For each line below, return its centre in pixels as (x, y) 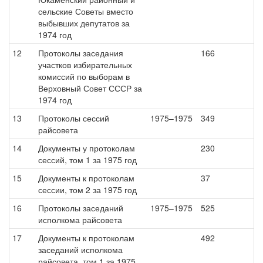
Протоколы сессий (74, 118)
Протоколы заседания (81, 53)
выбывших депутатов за (84, 23)
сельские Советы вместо (86, 11)
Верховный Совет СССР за (90, 88)
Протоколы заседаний (81, 208)
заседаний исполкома (80, 249)
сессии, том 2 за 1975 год (87, 190)
